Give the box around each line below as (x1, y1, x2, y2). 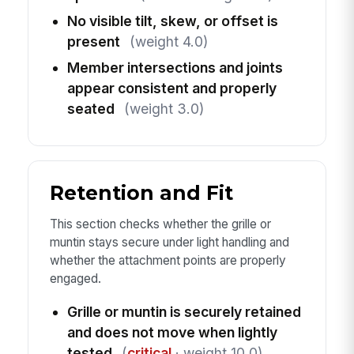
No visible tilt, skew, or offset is (66, 12, 278, 29)
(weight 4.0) (129, 32, 208, 50)
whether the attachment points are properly (49, 253, 286, 269)
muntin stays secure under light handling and (49, 235, 289, 250)
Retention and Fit (49, 181, 233, 205)
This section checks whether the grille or (49, 217, 271, 232)
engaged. (49, 271, 101, 287)
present (66, 32, 120, 50)
